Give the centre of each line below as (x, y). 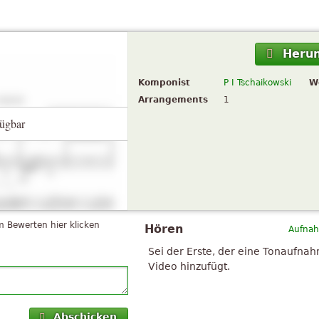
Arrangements (173, 100)
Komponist (164, 83)
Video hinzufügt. (189, 266)
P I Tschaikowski (257, 83)
